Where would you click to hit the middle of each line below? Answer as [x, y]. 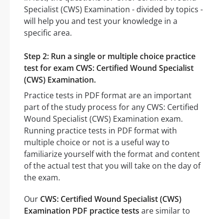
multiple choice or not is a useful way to [97, 142]
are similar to [165, 211]
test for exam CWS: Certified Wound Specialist [109, 68]
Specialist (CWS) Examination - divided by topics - [113, 10]
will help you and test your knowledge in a [101, 21]
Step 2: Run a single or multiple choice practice [110, 56]
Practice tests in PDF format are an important [108, 96]
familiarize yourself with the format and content [112, 154]
